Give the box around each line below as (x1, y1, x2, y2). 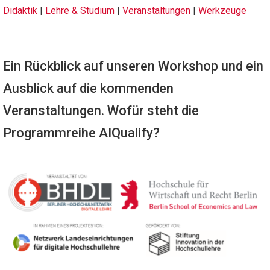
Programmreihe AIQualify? (3, 125, 160, 140)
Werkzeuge (198, 5, 246, 16)
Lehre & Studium (45, 5, 115, 16)
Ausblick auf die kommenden (3, 81, 174, 96)
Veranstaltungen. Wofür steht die (3, 103, 199, 118)
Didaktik (3, 5, 37, 16)
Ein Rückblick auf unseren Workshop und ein (3, 58, 263, 74)
